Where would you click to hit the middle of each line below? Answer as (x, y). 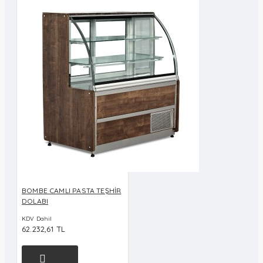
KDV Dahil (37, 219)
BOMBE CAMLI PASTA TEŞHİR (72, 191)
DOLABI (35, 201)
